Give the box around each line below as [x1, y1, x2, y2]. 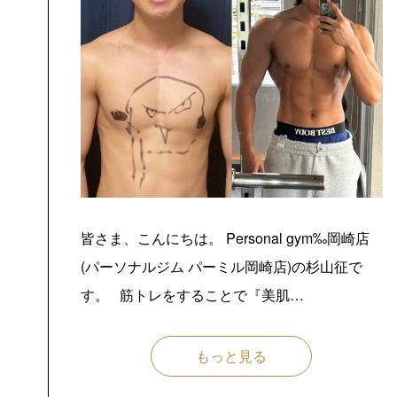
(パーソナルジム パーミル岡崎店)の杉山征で [80, 255, 362, 276]
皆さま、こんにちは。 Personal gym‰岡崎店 [80, 227, 370, 248]
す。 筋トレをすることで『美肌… [80, 284, 304, 305]
